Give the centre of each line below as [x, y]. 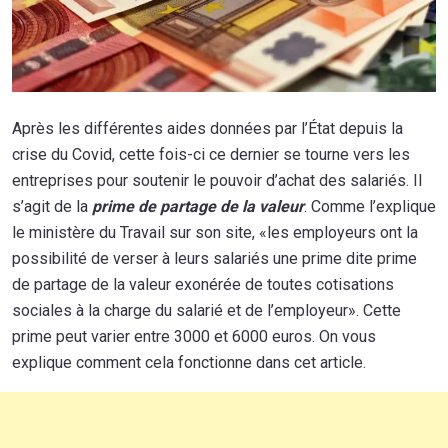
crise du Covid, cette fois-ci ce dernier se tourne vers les [211, 154]
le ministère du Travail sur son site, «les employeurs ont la [215, 232]
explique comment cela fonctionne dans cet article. [189, 362]
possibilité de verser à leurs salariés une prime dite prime [214, 258]
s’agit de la [52, 206]
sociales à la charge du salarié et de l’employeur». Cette [206, 310]
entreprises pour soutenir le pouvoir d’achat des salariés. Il [217, 180]
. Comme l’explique [370, 206]
